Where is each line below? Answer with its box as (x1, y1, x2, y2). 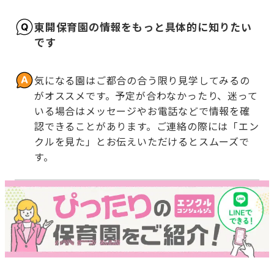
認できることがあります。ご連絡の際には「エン (34, 119, 259, 134)
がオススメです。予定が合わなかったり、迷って (34, 88, 258, 103)
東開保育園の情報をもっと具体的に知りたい (34, 18, 252, 34)
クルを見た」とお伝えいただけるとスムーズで (34, 134, 250, 149)
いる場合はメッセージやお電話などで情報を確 (34, 103, 250, 119)
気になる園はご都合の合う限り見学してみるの (34, 73, 250, 88)
